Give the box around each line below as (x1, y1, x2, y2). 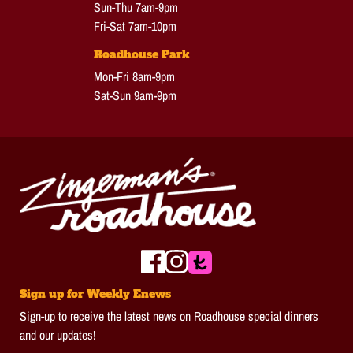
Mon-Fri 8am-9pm (93, 68, 175, 85)
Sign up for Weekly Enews (20, 285, 171, 302)
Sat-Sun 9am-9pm (93, 87, 176, 104)
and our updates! (20, 325, 96, 344)
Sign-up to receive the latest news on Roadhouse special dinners (20, 307, 318, 325)
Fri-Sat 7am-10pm (93, 17, 176, 35)
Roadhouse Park (93, 46, 189, 62)
